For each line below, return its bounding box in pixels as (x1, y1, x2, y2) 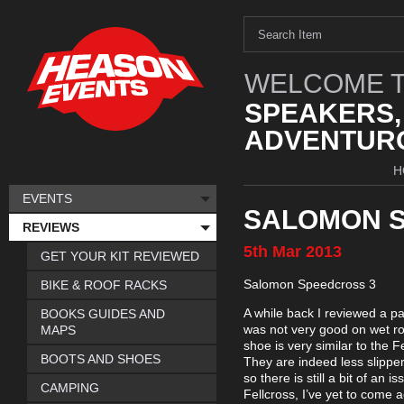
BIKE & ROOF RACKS (41, 278, 167, 292)
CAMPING (41, 381, 99, 395)
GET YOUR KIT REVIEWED (41, 249, 199, 263)
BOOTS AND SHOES (41, 352, 161, 366)
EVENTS (23, 191, 72, 206)
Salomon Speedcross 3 (243, 277, 376, 291)
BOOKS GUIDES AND (41, 307, 165, 321)
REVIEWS (23, 220, 79, 234)
